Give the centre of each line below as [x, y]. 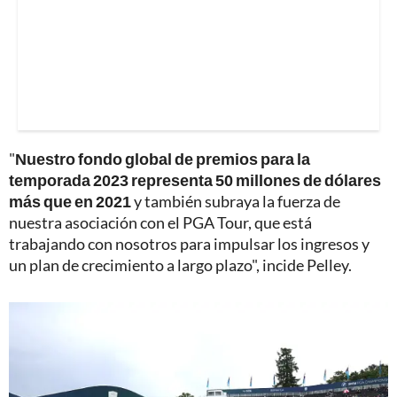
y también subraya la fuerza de [236, 201]
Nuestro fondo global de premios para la [163, 158]
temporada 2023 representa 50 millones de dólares [195, 179]
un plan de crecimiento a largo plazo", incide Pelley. [180, 265]
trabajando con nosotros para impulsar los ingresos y [189, 243]
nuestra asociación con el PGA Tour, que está [160, 222]
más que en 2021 [70, 201]
